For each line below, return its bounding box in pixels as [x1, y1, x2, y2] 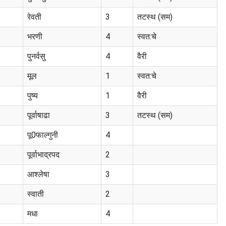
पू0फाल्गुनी [27, 130, 58, 140]
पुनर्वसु [27, 51, 45, 61]
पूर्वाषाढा [27, 110, 50, 120]
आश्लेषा [27, 169, 49, 179]
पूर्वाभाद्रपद [27, 149, 60, 159]
